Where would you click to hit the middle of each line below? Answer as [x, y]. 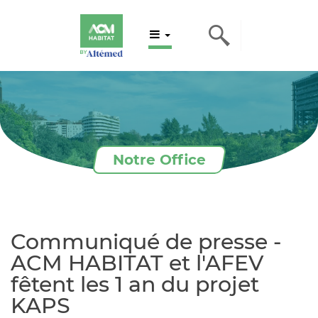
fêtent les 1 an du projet [135, 284]
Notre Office [159, 160]
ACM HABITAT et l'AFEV [137, 263]
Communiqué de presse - [146, 242]
